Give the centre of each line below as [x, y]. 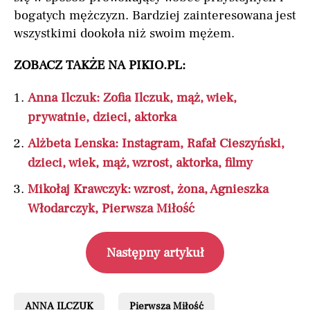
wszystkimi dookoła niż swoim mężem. [124, 34]
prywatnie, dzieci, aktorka [102, 117]
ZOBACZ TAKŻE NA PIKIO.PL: [100, 65]
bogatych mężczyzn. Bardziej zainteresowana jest [155, 16]
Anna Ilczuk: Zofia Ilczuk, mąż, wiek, [132, 98]
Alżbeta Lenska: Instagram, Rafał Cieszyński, [156, 144]
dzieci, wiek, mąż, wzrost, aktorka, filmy [140, 163]
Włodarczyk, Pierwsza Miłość [111, 209]
